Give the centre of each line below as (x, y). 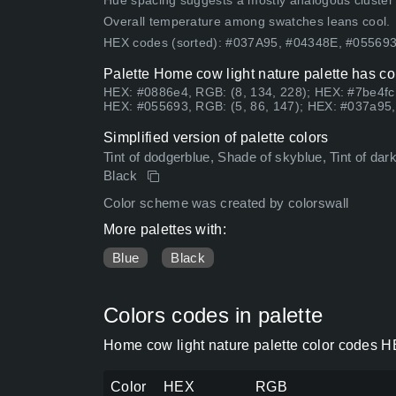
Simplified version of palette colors (216, 138)
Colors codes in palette (213, 316)
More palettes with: (165, 230)
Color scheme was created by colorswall (226, 204)
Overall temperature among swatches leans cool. (247, 22)
